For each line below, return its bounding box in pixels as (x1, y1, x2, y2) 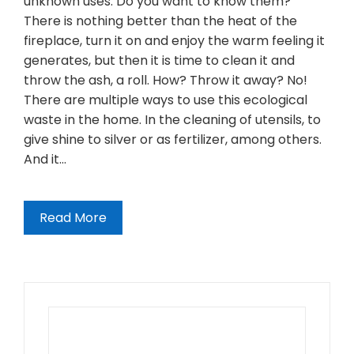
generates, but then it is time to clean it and (24, 51, 295, 70)
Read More (40, 209, 107, 228)
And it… (24, 150, 66, 169)
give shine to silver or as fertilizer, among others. (24, 130, 322, 149)
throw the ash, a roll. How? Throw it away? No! (24, 71, 307, 90)
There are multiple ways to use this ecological (24, 91, 307, 110)
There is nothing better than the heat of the (24, 12, 297, 31)
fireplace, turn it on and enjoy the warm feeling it (24, 32, 325, 51)
